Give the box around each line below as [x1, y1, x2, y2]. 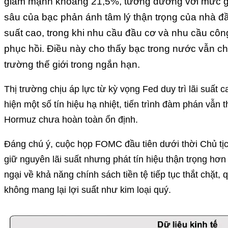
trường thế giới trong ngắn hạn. [4, 59, 140, 70]
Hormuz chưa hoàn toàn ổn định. [4, 115, 138, 125]
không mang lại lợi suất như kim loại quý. [4, 185, 171, 195]
